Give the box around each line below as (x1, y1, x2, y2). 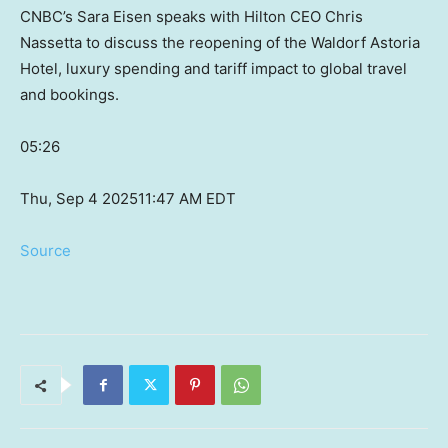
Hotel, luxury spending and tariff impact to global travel (20, 59, 407, 79)
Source (20, 241, 71, 261)
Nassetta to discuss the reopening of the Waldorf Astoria (20, 33, 420, 53)
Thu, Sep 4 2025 (20, 189, 138, 209)
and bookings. (20, 85, 119, 105)
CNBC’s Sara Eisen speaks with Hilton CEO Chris (20, 7, 363, 27)
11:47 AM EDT (138, 189, 236, 209)
